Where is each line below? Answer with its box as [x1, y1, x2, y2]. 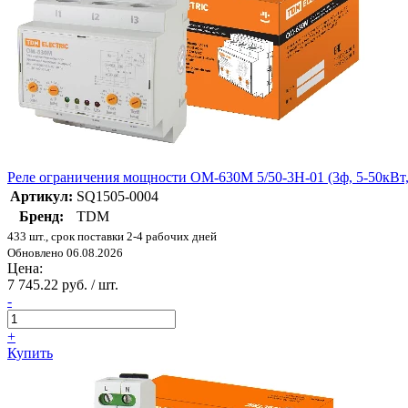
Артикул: [10, 189, 73, 205]
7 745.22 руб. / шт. [7, 277, 118, 293]
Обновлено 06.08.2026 [7, 246, 123, 260]
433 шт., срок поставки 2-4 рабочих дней [7, 229, 217, 244]
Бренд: [19, 209, 64, 225]
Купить [7, 345, 53, 362]
